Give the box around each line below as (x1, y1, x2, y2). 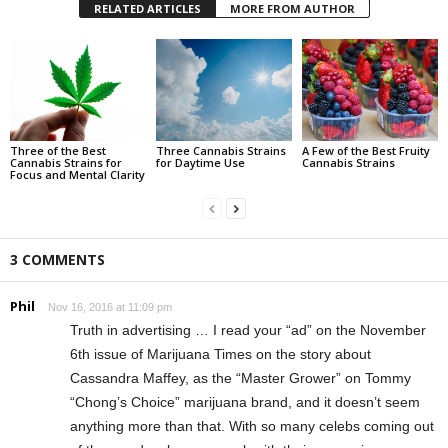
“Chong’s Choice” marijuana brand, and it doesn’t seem (70, 393, 420, 410)
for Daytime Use (155, 154, 245, 170)
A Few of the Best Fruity (301, 142, 430, 158)
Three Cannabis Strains (155, 142, 286, 158)
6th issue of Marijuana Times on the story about (70, 345, 371, 362)
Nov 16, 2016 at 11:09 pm (48, 300, 172, 313)
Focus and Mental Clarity (10, 166, 145, 182)
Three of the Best (10, 142, 106, 158)
